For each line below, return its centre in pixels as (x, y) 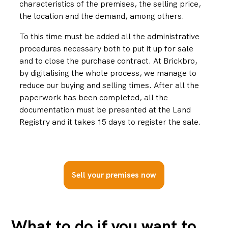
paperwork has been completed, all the (94, 98)
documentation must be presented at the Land (105, 110)
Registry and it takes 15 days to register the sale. (110, 122)
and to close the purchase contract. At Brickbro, (109, 61)
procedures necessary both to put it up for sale (107, 49)
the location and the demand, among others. (102, 16)
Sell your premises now (114, 175)
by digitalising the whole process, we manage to (108, 73)
